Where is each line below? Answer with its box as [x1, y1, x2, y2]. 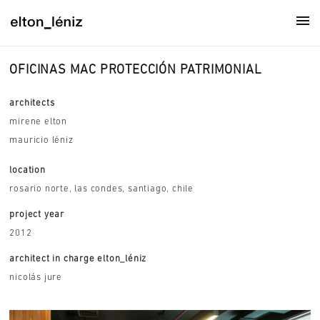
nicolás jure [9, 273, 63, 283]
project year [9, 210, 65, 220]
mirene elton [9, 116, 68, 126]
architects [9, 98, 55, 108]
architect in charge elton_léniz [9, 254, 147, 264]
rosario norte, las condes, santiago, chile [9, 184, 194, 194]
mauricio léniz [9, 135, 74, 145]
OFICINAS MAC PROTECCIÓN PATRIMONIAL [9, 63, 262, 77]
